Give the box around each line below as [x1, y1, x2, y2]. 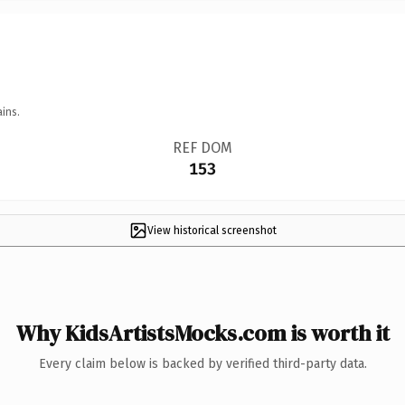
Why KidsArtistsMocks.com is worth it [15, 317, 390, 348]
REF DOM [172, 138, 232, 156]
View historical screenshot [146, 223, 277, 237]
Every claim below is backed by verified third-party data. [38, 355, 367, 372]
